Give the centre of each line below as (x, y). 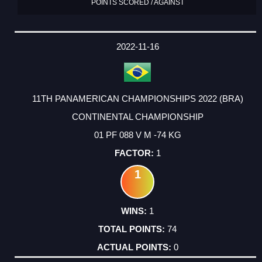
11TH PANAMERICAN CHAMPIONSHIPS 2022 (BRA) (137, 98)
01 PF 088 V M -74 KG (137, 135)
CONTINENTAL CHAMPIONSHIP (137, 116)
